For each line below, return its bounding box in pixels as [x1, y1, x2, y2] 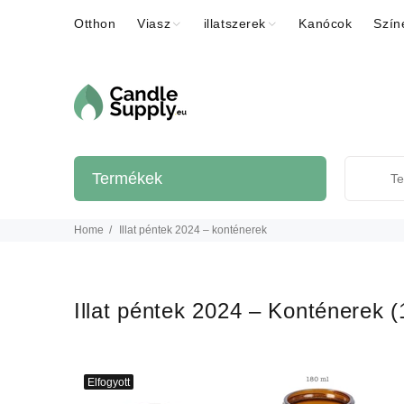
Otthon [74, 16, 116, 31]
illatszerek [203, 16, 266, 31]
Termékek [92, 170, 162, 188]
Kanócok [298, 16, 353, 31]
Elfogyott [87, 375, 130, 389]
